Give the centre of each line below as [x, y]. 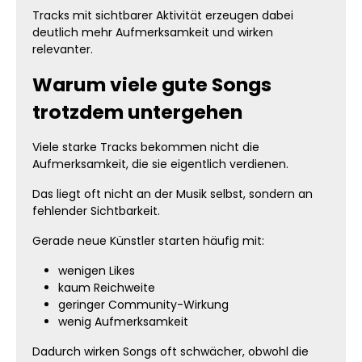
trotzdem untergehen [137, 112]
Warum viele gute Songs [152, 84]
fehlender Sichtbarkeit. [96, 211]
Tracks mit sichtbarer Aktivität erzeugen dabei [163, 15]
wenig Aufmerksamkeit [123, 322]
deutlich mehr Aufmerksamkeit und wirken [153, 32]
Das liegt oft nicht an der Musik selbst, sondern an [173, 194]
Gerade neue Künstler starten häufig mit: [148, 241]
